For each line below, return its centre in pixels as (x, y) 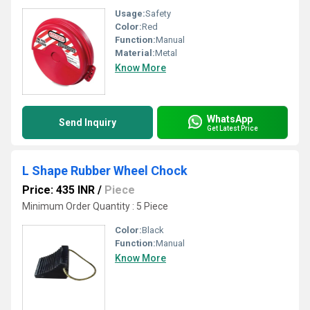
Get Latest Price (232, 128)
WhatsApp (230, 119)
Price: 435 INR (58, 190)
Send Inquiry (88, 122)
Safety (158, 13)
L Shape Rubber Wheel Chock (105, 171)
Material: (135, 53)
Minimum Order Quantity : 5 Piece (95, 206)
